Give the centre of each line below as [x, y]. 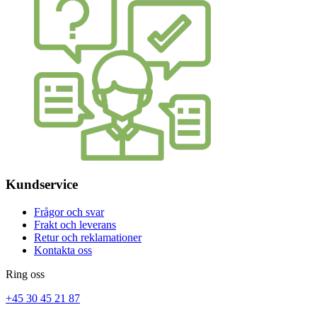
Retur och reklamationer [88, 237]
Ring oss [25, 274]
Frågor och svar [69, 212]
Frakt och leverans [75, 224]
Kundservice [42, 184]
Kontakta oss [63, 250]
